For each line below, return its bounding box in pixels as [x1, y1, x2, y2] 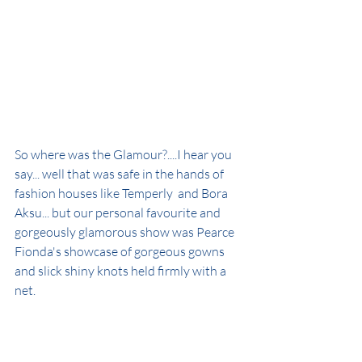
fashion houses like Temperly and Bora [15, 185, 230, 202]
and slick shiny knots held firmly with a [15, 263, 229, 280]
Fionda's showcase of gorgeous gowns [15, 243, 227, 260]
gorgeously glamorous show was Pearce [15, 224, 237, 241]
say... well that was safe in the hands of [15, 166, 226, 183]
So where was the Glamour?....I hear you [15, 146, 234, 163]
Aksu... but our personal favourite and [15, 204, 223, 221]
